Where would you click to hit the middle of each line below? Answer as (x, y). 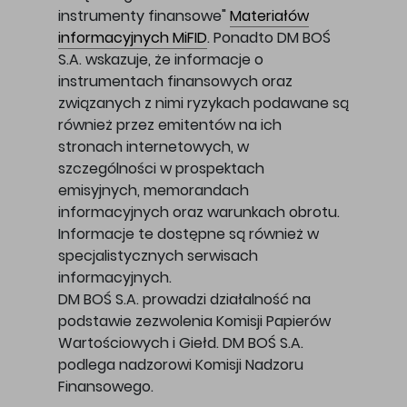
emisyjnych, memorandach (154, 191)
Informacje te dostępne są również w (189, 234)
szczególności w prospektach (161, 169)
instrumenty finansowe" (144, 16)
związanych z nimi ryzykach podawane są (203, 104)
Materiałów (269, 16)
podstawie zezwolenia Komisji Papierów (194, 322)
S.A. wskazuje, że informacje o (161, 60)
